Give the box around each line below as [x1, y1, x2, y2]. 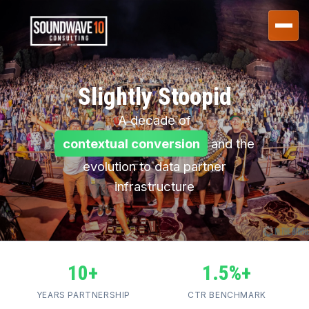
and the [207, 135, 255, 151]
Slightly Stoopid [77, 82, 232, 111]
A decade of [118, 112, 191, 128]
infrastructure [114, 179, 195, 195]
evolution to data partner [83, 159, 226, 175]
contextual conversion [62, 135, 200, 151]
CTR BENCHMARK [188, 290, 266, 301]
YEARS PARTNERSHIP [36, 290, 131, 301]
